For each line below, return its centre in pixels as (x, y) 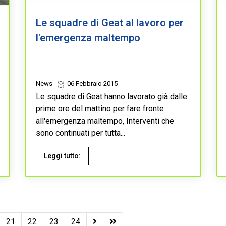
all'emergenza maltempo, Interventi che (105, 121)
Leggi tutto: (62, 156)
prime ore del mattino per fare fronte (100, 108)
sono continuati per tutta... (80, 133)
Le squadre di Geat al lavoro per (110, 22)
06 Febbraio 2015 (92, 83)
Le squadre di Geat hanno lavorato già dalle (111, 96)
